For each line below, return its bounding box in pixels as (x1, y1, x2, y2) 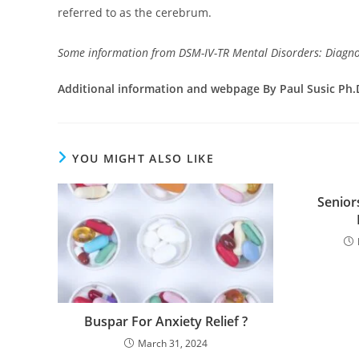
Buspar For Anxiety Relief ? (83, 313, 248, 331)
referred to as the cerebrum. (58, 5, 212, 21)
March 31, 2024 (137, 337, 208, 351)
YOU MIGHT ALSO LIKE (72, 151, 215, 167)
